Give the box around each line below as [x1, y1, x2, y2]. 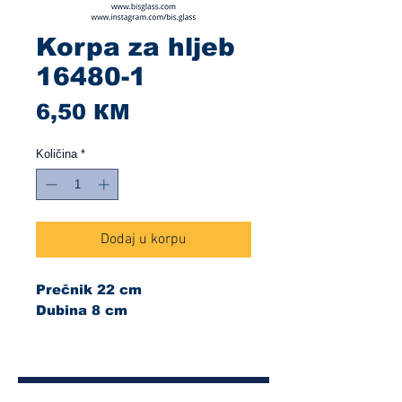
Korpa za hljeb [36, 32, 235, 61]
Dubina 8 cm [36, 302, 127, 319]
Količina [36, 146, 77, 161]
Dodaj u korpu [100, 231, 187, 249]
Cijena [129, 98, 204, 123]
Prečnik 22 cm [36, 282, 142, 298]
